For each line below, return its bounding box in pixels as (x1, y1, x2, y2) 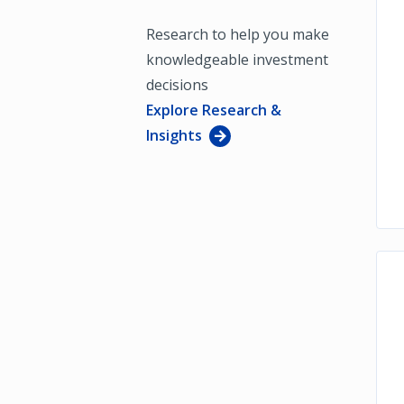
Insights (146, 124, 202, 145)
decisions (146, 74, 208, 95)
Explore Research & (146, 99, 281, 120)
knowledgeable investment (146, 49, 328, 69)
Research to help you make (146, 23, 329, 44)
